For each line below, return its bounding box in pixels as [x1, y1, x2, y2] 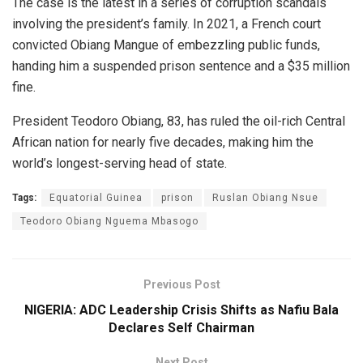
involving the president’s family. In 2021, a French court [12, 16, 321, 32]
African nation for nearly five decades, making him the [12, 135, 314, 151]
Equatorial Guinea [49, 192, 143, 204]
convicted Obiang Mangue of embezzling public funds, [12, 37, 320, 53]
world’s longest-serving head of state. [12, 156, 227, 172]
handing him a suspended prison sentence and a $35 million [12, 58, 350, 75]
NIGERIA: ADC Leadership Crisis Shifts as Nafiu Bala [24, 302, 339, 318]
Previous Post [143, 278, 220, 292]
